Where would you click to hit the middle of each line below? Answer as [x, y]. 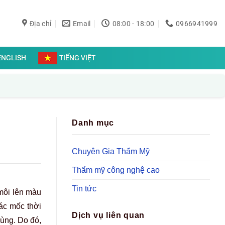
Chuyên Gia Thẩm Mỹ [111, 151]
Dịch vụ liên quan [108, 215]
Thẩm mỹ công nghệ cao [116, 170]
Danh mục [93, 123]
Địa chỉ [41, 23]
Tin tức [84, 188]
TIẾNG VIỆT [78, 58]
